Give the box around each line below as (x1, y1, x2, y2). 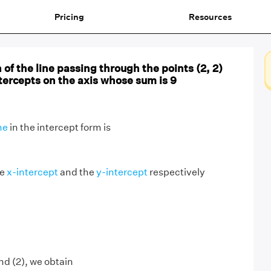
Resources (188, 11, 232, 22)
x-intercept (6, 166, 58, 178)
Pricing (54, 11, 84, 22)
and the (57, 166, 96, 178)
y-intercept (96, 166, 148, 178)
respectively (147, 166, 205, 178)
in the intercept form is (7, 122, 111, 133)
